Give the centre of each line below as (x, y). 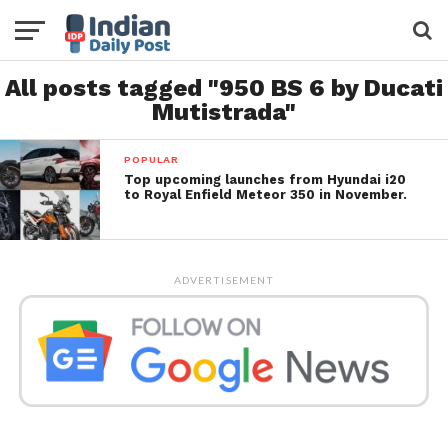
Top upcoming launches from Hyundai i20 (265, 179)
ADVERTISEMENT (224, 280)
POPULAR (151, 159)
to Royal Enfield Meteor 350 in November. (266, 194)
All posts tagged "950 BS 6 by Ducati (224, 88)
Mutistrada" (224, 112)
